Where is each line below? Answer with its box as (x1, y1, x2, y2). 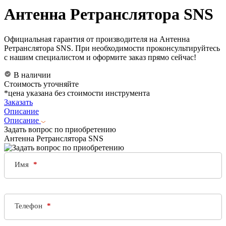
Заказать (4, 97, 33, 106)
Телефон (15, 202, 44, 210)
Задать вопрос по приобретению (4, 125, 116, 134)
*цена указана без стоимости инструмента (4, 88, 150, 97)
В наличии (12, 70, 51, 79)
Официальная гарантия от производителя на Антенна (4, 34, 190, 43)
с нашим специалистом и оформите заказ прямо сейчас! (4, 52, 196, 62)
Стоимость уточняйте (4, 79, 79, 88)
